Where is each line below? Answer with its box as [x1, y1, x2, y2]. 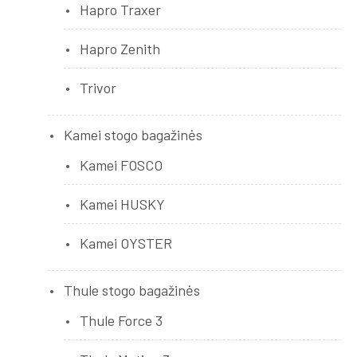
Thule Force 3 [80, 311, 163, 329]
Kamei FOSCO [80, 155, 163, 174]
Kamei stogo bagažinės [64, 125, 202, 143]
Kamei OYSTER [80, 233, 172, 252]
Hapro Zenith [80, 39, 160, 57]
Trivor [80, 78, 116, 96]
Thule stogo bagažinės [64, 280, 200, 299]
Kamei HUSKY [80, 194, 165, 213]
